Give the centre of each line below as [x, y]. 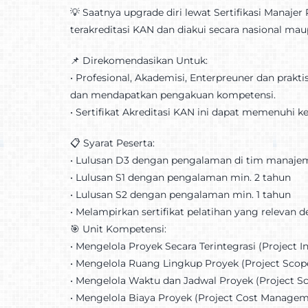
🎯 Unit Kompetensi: [118, 229]
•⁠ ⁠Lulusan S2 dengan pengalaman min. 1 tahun [180, 194]
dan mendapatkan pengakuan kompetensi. [173, 95]
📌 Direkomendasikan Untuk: [139, 60]
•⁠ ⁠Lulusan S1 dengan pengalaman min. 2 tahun [180, 177]
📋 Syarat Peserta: [112, 143]
